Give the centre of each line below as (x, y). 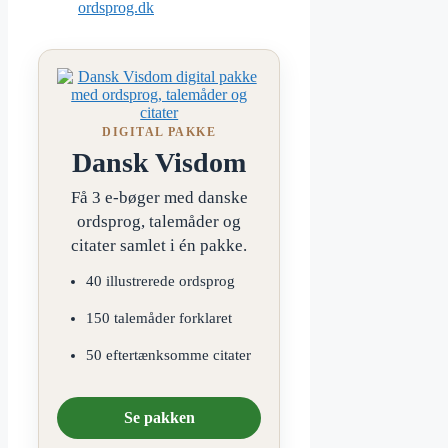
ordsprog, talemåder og (159, 222)
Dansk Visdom (159, 163)
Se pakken (159, 418)
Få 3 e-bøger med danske (159, 198)
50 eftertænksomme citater (168, 355)
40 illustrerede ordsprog (160, 281)
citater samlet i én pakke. (159, 246)
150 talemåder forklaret (158, 318)
